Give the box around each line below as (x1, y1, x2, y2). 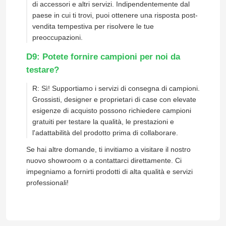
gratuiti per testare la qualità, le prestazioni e (32, 117, 174, 126)
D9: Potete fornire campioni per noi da (26, 51, 180, 62)
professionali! (26, 179, 69, 187)
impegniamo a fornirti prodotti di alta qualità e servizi (26, 167, 193, 176)
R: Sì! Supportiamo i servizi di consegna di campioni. (32, 84, 200, 92)
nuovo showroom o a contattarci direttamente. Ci (26, 156, 182, 165)
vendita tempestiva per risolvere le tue (32, 22, 154, 30)
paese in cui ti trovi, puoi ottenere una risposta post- (32, 11, 198, 19)
